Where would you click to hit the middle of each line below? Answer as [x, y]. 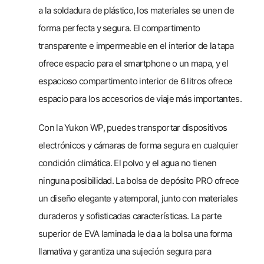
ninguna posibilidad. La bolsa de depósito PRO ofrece [139, 181]
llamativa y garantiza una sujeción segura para [125, 252]
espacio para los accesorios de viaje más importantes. [140, 98]
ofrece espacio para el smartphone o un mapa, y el [133, 63]
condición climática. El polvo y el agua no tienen [128, 163]
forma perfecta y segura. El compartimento [119, 28]
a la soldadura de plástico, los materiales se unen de [136, 10]
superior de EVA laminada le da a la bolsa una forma [135, 234]
